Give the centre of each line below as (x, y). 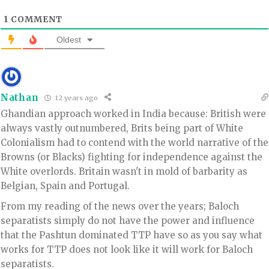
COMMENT (35, 19)
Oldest (69, 40)
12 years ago (76, 98)
